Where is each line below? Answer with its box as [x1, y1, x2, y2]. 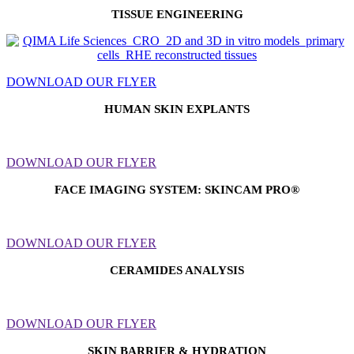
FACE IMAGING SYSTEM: [55, 183, 205, 196]
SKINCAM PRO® [205, 183, 299, 196]
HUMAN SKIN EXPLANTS [104, 102, 250, 115]
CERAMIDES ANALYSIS [110, 263, 244, 277]
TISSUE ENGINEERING [111, 7, 243, 21]
